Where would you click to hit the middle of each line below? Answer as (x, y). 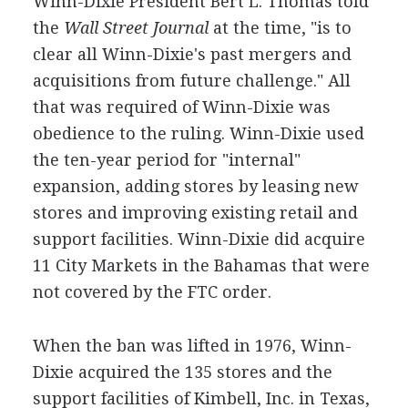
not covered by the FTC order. (152, 291)
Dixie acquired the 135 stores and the (182, 372)
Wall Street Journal (133, 27)
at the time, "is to (280, 27)
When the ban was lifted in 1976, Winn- (192, 345)
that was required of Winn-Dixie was (181, 107)
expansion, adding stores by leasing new (195, 186)
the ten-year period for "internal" (166, 159)
